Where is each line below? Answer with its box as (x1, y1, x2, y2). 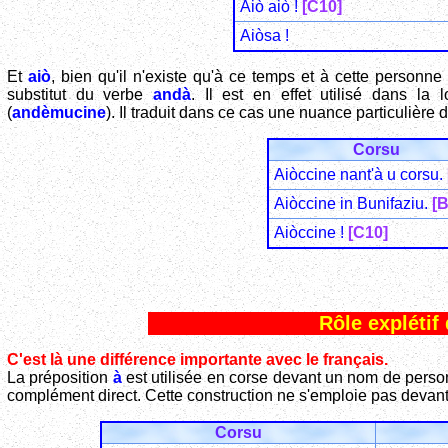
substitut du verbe (7, 86, 154, 104)
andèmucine (12, 104, 106, 122)
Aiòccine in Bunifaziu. (274, 195, 432, 213)
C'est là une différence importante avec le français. (7, 351, 388, 369)
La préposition (7, 369, 113, 387)
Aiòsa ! (240, 27, 289, 45)
